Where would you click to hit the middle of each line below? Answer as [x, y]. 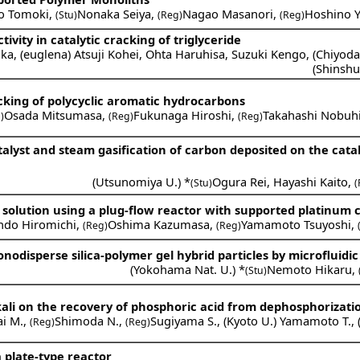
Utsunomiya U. [137, 181]
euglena [46, 53]
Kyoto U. [250, 320]
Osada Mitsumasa [53, 115]
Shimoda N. [87, 320]
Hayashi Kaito [311, 181]
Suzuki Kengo [269, 53]
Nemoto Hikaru [310, 269]
